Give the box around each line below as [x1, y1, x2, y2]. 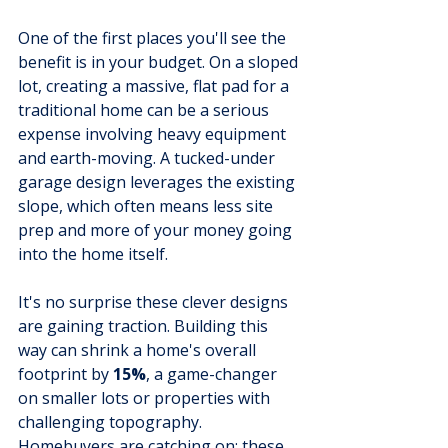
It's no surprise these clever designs [18, 290, 292, 313]
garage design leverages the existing [18, 170, 299, 193]
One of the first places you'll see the [18, 26, 290, 49]
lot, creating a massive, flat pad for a [18, 74, 293, 97]
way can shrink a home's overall [18, 338, 260, 361]
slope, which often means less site [18, 194, 277, 217]
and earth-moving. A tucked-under [18, 146, 279, 169]
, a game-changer [146, 362, 281, 385]
